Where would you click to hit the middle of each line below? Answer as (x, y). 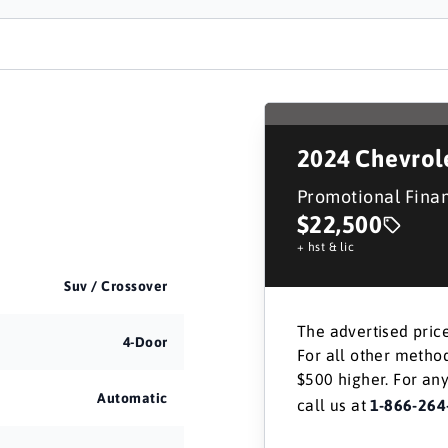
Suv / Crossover (116, 286)
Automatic (132, 398)
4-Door (145, 342)
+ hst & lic (325, 247)
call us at (333, 405)
